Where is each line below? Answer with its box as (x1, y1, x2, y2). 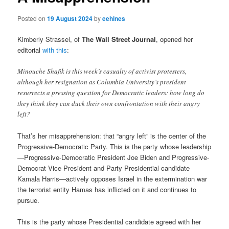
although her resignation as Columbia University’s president (17, 77, 187, 86)
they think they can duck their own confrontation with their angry (17, 98, 200, 108)
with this (42, 44, 67, 55)
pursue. (17, 195, 40, 205)
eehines (102, 13, 126, 23)
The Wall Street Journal (82, 34, 156, 44)
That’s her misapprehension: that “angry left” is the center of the (17, 130, 207, 141)
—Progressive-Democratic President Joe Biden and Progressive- (17, 152, 210, 162)
